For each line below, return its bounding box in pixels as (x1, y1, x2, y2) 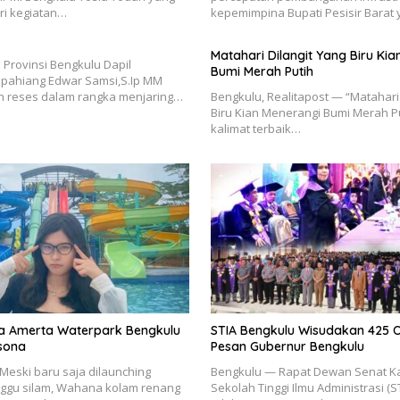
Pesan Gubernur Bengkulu (211, 337, 364, 354)
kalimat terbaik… (211, 121, 301, 137)
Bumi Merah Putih (211, 63, 313, 80)
